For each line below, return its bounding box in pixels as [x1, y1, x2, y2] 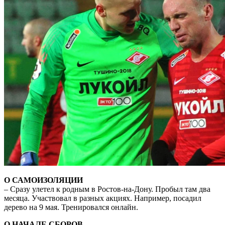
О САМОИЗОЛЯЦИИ [4, 175, 83, 184]
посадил [173, 193, 201, 202]
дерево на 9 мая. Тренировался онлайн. [4, 202, 138, 211]
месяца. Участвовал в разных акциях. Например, [4, 193, 173, 202]
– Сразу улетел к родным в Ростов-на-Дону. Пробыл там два [4, 184, 210, 193]
